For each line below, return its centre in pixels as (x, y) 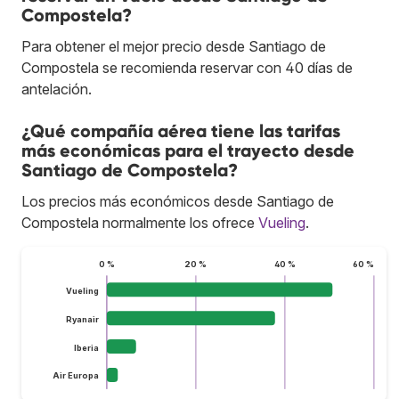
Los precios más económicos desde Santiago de (178, 201)
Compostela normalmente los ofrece (140, 222)
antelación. (57, 89)
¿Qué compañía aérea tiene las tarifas (181, 130)
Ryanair (82, 319)
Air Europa (75, 376)
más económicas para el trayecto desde (188, 150)
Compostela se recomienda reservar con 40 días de (187, 67)
